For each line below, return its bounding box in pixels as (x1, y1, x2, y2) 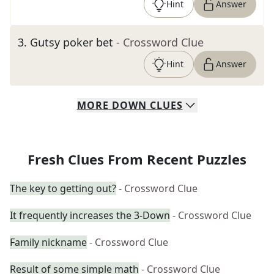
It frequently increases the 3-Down (10, 209, 170, 222)
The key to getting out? (10, 182, 116, 195)
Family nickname (10, 235, 87, 249)
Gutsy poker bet (30, 35, 113, 50)
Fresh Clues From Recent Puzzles (28, 150, 246, 168)
